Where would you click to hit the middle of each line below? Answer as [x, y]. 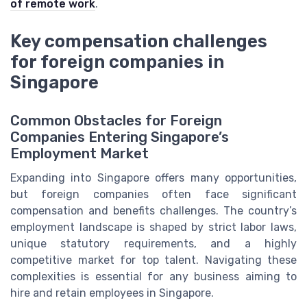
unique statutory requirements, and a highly [153, 243]
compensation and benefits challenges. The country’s [153, 210]
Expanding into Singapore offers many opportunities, [153, 177]
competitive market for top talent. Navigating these [153, 260]
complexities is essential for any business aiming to [153, 276]
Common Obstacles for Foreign [116, 120]
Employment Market [79, 153]
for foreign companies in [117, 61]
